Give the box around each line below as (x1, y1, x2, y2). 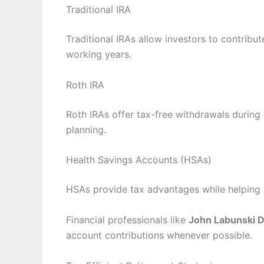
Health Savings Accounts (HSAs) (66, 154, 212, 166)
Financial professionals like (66, 214, 189, 226)
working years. (66, 48, 131, 61)
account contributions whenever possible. (66, 229, 252, 242)
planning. (66, 123, 106, 136)
